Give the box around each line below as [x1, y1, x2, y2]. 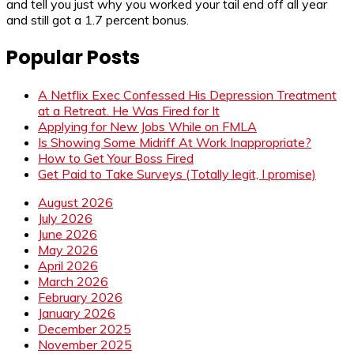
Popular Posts [6, 44, 140, 71]
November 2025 [38, 336, 132, 352]
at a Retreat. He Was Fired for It [38, 102, 220, 119]
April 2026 [38, 257, 98, 273]
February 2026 [38, 288, 122, 305]
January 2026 [38, 304, 115, 321]
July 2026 [38, 209, 92, 226]
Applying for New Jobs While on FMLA [38, 118, 257, 134]
